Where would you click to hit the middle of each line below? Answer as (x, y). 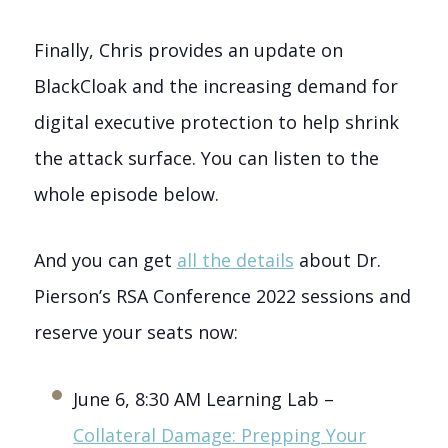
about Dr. (337, 260)
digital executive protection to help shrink (216, 121)
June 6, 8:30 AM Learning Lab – (204, 398)
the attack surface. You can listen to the (206, 157)
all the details (235, 260)
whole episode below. (131, 193)
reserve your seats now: (135, 332)
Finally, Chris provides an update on (188, 49)
